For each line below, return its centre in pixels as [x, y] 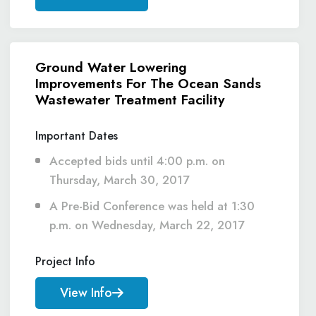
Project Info [65, 261]
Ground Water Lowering [111, 67]
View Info [86, 293]
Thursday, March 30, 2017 [119, 180]
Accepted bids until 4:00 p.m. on [137, 161]
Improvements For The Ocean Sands [148, 83]
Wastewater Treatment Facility [130, 99]
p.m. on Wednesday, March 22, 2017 [147, 225]
